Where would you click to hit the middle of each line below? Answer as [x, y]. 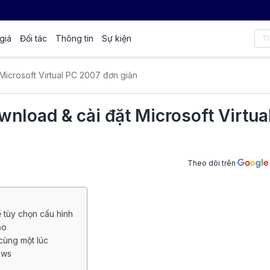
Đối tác [33, 38]
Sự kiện [117, 38]
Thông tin [74, 38]
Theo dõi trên [212, 163]
